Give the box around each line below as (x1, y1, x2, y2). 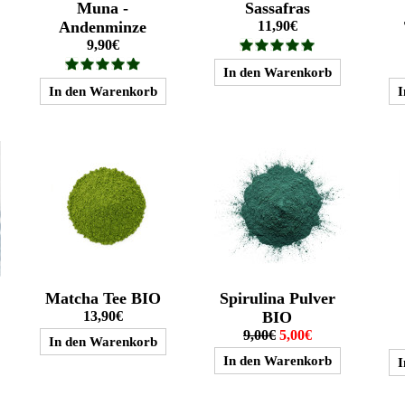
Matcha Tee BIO (44, 288, 161, 307)
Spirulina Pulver (219, 288, 335, 307)
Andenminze (59, 17, 147, 36)
